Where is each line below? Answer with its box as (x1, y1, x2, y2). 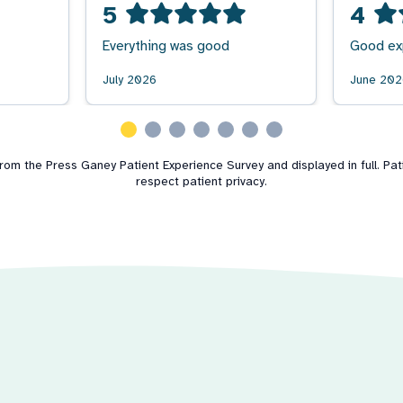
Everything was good (103, 36, 230, 55)
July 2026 (103, 71, 157, 87)
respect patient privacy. (135, 174, 267, 189)
